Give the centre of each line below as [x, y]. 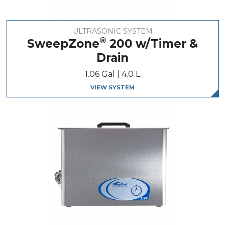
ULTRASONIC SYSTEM [113, 31]
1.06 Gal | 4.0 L [113, 74]
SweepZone [63, 43]
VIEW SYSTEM [113, 88]
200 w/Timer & [152, 43]
